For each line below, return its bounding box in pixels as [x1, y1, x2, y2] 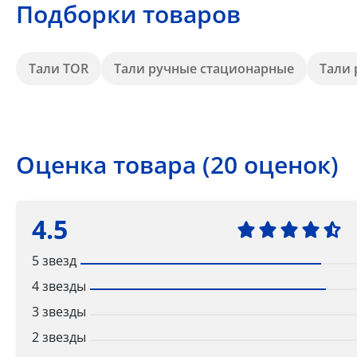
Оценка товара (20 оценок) [16, 147, 339, 181]
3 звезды [32, 302, 86, 320]
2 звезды [32, 328, 86, 346]
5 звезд [32, 251, 76, 269]
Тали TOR [29, 59, 88, 77]
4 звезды [32, 277, 86, 295]
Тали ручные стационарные [114, 59, 294, 77]
